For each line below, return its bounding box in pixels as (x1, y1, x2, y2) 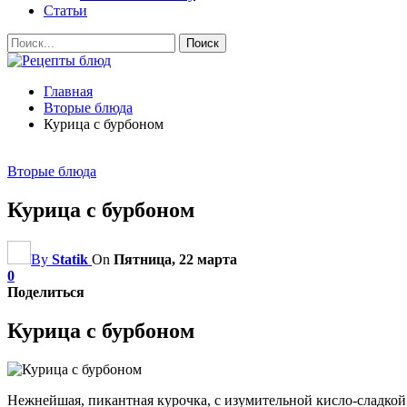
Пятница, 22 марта (114, 251, 237, 267)
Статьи (44, 3, 87, 18)
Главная (44, 84, 93, 99)
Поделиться (7, 283, 84, 300)
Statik (52, 251, 88, 267)
